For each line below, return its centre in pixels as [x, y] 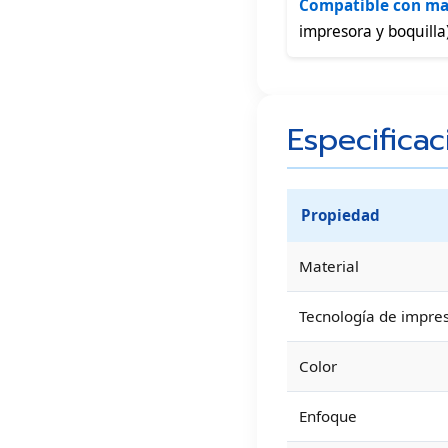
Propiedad [340, 214]
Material [329, 265]
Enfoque [328, 415]
